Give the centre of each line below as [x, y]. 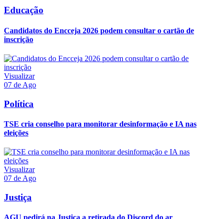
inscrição [19, 39]
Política [19, 104]
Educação [24, 10]
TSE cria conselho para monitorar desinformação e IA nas [100, 124]
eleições [16, 132]
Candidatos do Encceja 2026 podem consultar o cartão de [99, 30]
